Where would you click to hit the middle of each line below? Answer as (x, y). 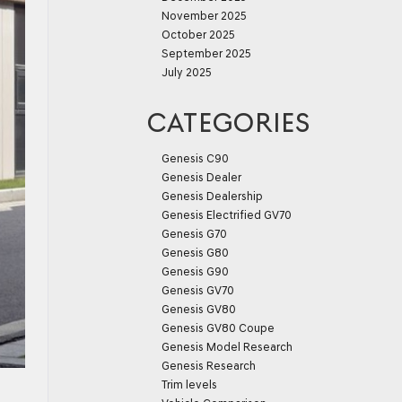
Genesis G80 (195, 253)
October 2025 (198, 35)
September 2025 (206, 53)
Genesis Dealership (212, 196)
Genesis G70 (194, 234)
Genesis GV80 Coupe (218, 328)
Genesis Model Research (227, 347)
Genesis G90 (195, 271)
